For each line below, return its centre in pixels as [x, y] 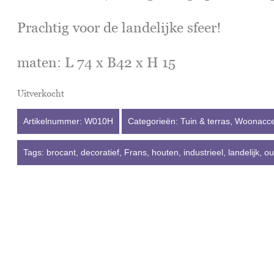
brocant [61, 153]
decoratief [100, 153]
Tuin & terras [206, 121]
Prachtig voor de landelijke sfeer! [120, 27]
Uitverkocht [41, 93]
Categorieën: [154, 121]
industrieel [204, 153]
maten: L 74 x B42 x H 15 [97, 62]
